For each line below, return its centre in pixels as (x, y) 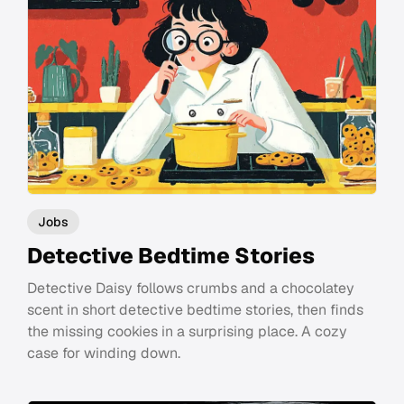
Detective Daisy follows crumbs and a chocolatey (191, 288)
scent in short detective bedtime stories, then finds (195, 309)
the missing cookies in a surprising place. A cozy (187, 331)
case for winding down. (104, 353)
